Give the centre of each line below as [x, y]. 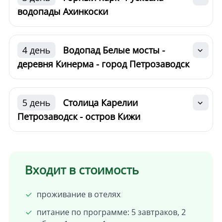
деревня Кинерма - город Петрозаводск [103, 64]
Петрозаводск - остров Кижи [79, 117]
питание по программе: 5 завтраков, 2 [111, 212]
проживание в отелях [78, 194]
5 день [36, 103]
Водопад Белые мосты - [114, 50]
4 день [36, 50]
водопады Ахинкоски [62, 12]
